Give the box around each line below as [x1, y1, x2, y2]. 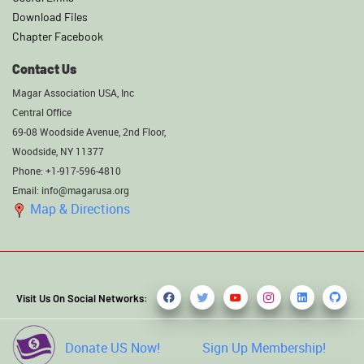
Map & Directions [27, 199, 130, 218]
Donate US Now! [65, 338, 160, 357]
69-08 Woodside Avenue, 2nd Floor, [12, 124, 166, 138]
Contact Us [12, 60, 76, 76]
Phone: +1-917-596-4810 [12, 163, 121, 177]
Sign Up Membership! [202, 338, 326, 357]
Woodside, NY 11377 [12, 144, 104, 158]
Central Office [12, 105, 71, 119]
